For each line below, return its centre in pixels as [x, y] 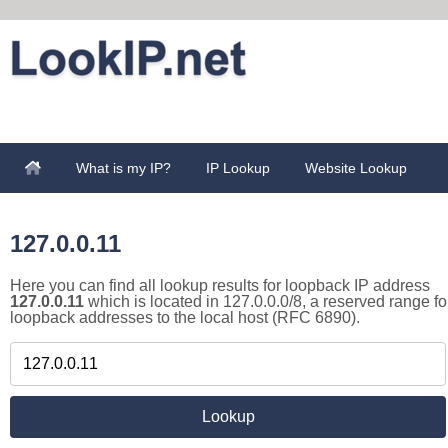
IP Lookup [238, 168]
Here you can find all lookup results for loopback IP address [220, 285]
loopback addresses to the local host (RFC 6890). [185, 317]
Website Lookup [356, 168]
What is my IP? [123, 168]
